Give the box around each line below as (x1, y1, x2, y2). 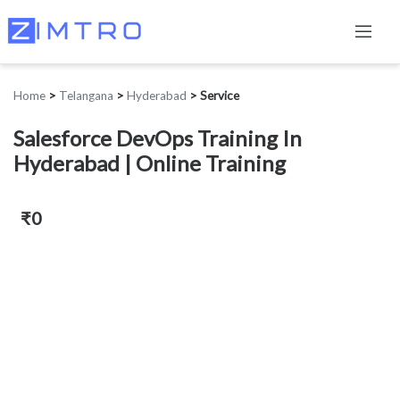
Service (200, 88, 239, 104)
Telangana (59, 88, 113, 104)
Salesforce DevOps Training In (13, 125, 302, 152)
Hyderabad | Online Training (13, 150, 286, 177)
